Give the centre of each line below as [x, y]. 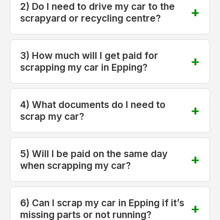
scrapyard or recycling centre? [90, 18]
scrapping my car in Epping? [84, 67]
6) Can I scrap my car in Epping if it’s [102, 203]
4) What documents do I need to [93, 104]
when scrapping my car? [75, 165]
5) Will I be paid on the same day [94, 153]
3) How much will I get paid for [89, 55]
